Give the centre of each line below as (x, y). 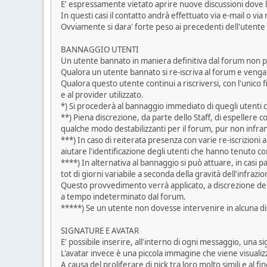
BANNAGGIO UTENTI (100, 50)
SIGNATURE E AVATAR (100, 231)
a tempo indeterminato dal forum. (123, 197)
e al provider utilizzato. (102, 95)
